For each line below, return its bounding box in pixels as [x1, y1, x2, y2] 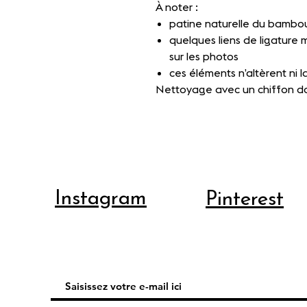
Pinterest [206, 189, 284, 210]
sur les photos [169, 49, 238, 63]
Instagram [55, 188, 147, 210]
